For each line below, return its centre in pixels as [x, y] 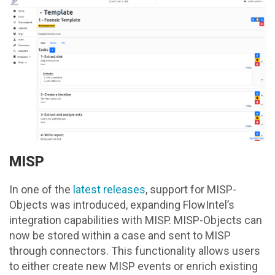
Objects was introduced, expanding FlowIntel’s [122, 204]
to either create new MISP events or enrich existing [134, 266]
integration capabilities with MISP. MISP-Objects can [136, 220]
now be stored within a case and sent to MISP [120, 235]
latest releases [109, 189]
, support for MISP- [191, 189]
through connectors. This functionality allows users [135, 250]
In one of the [41, 189]
